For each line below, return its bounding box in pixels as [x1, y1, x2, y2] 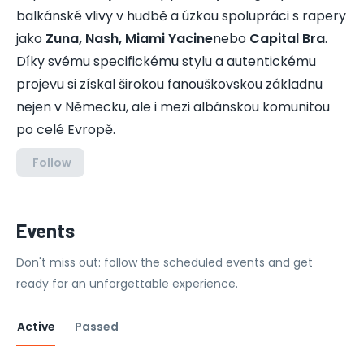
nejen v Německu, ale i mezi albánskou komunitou [16, 97, 330, 116]
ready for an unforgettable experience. [16, 275, 238, 292]
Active [16, 318, 55, 335]
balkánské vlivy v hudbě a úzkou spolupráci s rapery [16, 6, 346, 25]
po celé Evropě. [16, 120, 115, 139]
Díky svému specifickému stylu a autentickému [16, 52, 316, 71]
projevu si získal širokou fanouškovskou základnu [16, 75, 323, 93]
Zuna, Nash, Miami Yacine [45, 29, 213, 48]
